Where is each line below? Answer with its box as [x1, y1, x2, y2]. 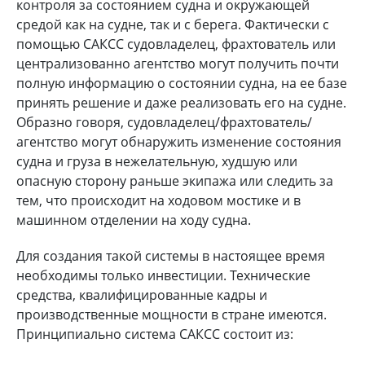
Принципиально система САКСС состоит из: [16, 324, 293, 343]
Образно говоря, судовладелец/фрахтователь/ [16, 112, 312, 131]
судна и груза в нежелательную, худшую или [16, 152, 297, 170]
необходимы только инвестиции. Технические [16, 266, 310, 284]
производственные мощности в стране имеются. [16, 305, 327, 323]
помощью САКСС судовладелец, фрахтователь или [16, 34, 336, 53]
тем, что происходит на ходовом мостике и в [16, 191, 301, 209]
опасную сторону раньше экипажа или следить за [16, 171, 333, 190]
